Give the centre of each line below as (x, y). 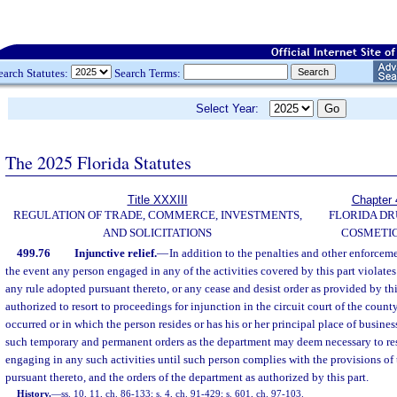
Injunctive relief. (115, 253)
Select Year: (233, 109)
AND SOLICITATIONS (157, 233)
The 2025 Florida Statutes (98, 162)
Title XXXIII (157, 200)
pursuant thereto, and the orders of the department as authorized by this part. (187, 377)
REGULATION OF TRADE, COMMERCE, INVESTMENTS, (157, 215)
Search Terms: (148, 73)
